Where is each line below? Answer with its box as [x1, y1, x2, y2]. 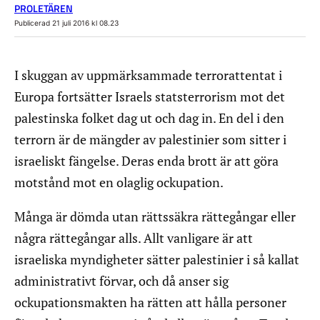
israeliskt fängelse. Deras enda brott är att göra [14, 152, 279, 170]
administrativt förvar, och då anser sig [14, 272, 229, 290]
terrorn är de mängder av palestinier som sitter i [14, 131, 286, 149]
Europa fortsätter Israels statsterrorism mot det [14, 88, 285, 106]
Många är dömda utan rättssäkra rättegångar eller [14, 208, 296, 226]
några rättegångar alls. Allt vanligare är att [14, 229, 253, 247]
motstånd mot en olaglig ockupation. [14, 174, 224, 191]
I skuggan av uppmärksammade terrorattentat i [14, 66, 282, 84]
